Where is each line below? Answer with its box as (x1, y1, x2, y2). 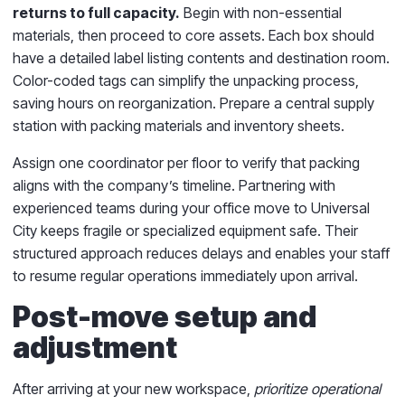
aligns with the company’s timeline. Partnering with (13, 175, 335, 194)
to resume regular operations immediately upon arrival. (13, 266, 358, 285)
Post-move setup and (13, 298, 316, 334)
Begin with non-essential (180, 3, 342, 22)
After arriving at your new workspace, (13, 379, 250, 398)
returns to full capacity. (13, 3, 180, 22)
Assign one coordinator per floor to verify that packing (13, 153, 360, 172)
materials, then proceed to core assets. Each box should (13, 25, 374, 44)
